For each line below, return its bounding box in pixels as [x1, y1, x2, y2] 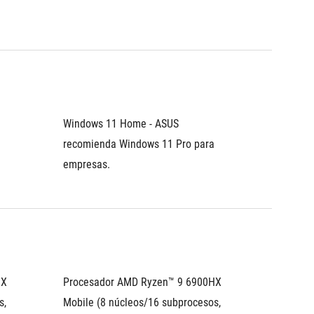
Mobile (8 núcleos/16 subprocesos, [63, 296, 221, 309]
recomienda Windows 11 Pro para [63, 137, 214, 151]
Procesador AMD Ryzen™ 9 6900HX [63, 275, 221, 289]
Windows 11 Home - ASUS [63, 117, 179, 130]
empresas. [63, 158, 110, 171]
